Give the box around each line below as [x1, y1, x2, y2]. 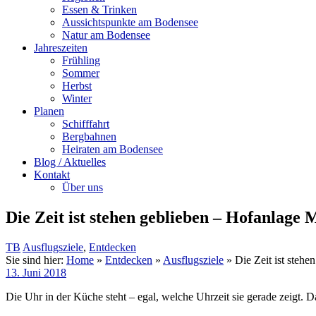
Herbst [62, 80, 92, 92]
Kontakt [34, 169, 70, 181]
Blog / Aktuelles [34, 156, 106, 169]
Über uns [62, 181, 103, 194]
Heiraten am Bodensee [62, 143, 163, 156]
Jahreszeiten [34, 42, 87, 54]
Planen [34, 105, 64, 118]
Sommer [62, 67, 99, 80]
